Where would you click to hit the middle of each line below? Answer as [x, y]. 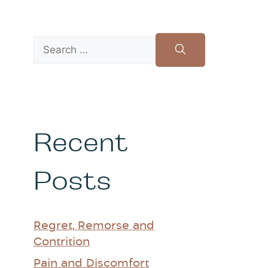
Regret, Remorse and [94, 226]
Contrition [62, 242]
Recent [81, 143]
